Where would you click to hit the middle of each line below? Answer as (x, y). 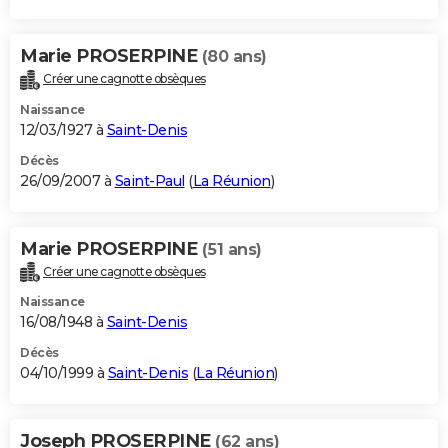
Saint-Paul (149, 180)
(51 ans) (231, 249)
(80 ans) (234, 56)
